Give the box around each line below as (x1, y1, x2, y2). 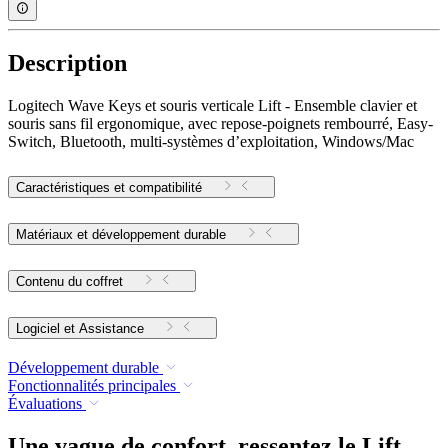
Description (8, 50, 127, 77)
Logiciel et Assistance (79, 321, 144, 337)
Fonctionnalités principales (8, 376, 176, 394)
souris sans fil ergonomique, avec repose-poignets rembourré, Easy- (8, 115, 433, 133)
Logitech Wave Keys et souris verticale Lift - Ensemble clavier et (8, 97, 417, 115)
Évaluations (8, 394, 82, 412)
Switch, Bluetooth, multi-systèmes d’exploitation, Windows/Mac (8, 133, 414, 151)
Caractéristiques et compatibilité (16, 180, 202, 196)
